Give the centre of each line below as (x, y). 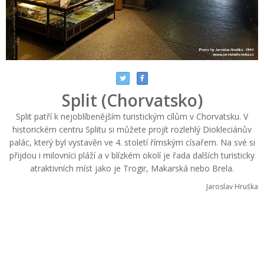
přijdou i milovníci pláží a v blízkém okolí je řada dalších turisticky (132, 156)
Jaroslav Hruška (232, 187)
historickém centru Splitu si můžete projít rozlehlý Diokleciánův (132, 130)
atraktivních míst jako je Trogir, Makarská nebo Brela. (132, 169)
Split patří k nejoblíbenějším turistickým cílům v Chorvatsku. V (132, 117)
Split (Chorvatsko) (132, 100)
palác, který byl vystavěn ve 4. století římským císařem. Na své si (132, 143)
